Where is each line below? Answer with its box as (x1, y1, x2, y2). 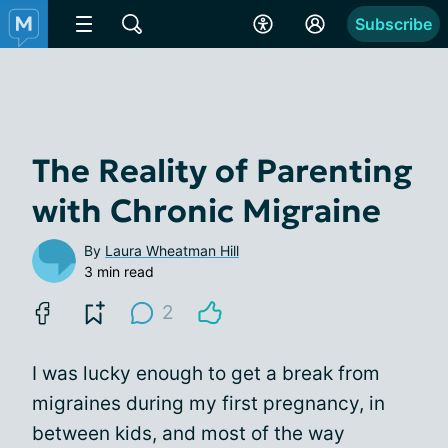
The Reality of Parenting (32, 151, 412, 191)
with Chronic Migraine (32, 191, 381, 231)
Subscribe (355, 14, 432, 34)
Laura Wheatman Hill (105, 242, 239, 259)
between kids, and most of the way (32, 422, 345, 445)
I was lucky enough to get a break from (32, 362, 380, 385)
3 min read (84, 263, 154, 280)
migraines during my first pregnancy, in (32, 392, 385, 415)
